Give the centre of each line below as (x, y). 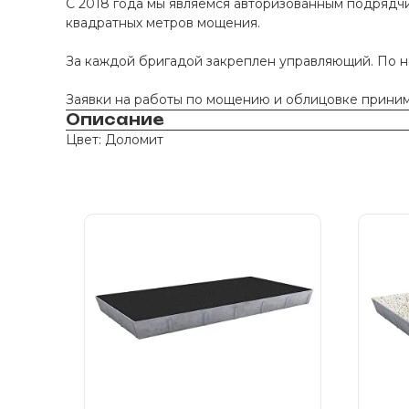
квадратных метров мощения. (165, 23)
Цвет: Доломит (115, 140)
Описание (115, 120)
